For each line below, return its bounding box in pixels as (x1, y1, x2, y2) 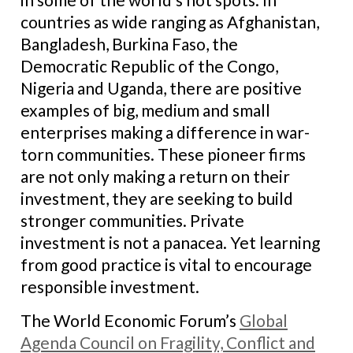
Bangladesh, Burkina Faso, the (20, 34, 238, 54)
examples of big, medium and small (20, 100, 270, 120)
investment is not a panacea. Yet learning (20, 232, 320, 252)
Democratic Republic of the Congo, (20, 56, 278, 76)
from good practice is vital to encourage (20, 255, 312, 274)
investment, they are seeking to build (20, 188, 293, 208)
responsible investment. (20, 277, 199, 296)
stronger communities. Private (20, 210, 244, 230)
